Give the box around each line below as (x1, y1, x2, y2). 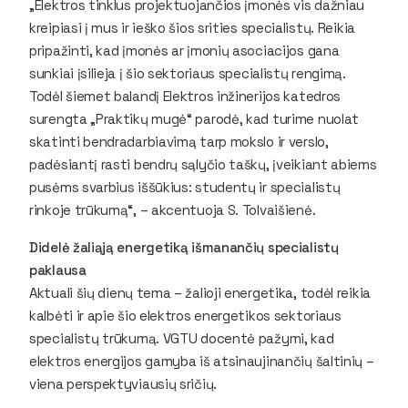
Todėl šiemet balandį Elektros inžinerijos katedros (29, 87, 341, 105)
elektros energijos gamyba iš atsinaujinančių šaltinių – (29, 352, 374, 370)
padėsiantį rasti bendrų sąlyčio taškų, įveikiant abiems (29, 155, 377, 173)
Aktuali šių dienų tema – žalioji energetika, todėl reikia (29, 283, 371, 301)
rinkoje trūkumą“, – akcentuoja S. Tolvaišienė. (29, 200, 319, 219)
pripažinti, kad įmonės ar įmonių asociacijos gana (29, 41, 340, 59)
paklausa (29, 260, 87, 279)
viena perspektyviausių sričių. (29, 374, 217, 393)
